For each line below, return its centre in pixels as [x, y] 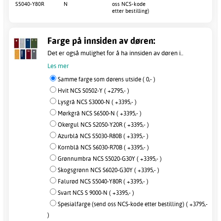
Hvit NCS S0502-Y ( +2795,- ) [93, 90]
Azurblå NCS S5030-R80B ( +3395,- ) [103, 136]
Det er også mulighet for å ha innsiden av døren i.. [115, 53]
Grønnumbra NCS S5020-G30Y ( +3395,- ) [110, 158]
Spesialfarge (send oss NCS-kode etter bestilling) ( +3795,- [133, 204]
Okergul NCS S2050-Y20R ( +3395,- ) [103, 124]
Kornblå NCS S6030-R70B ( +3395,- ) [103, 147]
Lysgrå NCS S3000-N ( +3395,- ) [97, 102]
